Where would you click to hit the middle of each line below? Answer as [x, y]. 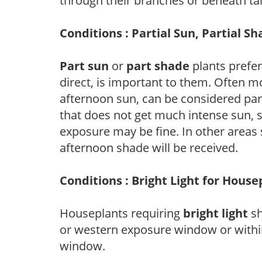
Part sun [84, 65]
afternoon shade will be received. [149, 147]
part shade [156, 65]
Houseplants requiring [121, 213]
